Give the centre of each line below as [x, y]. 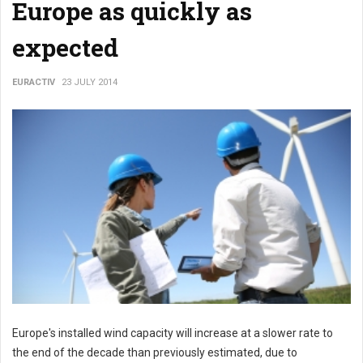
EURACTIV [34, 82]
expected [65, 47]
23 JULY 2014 [90, 82]
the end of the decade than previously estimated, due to [155, 352]
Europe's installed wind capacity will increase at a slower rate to [173, 333]
